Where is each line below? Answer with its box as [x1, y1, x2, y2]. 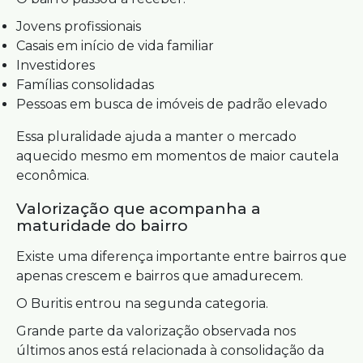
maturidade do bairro [16, 216, 188, 235]
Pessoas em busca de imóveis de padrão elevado [16, 96, 327, 112]
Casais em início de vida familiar [16, 38, 214, 53]
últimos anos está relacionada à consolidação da [16, 343, 324, 358]
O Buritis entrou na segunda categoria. [16, 296, 268, 311]
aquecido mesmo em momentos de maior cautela [16, 148, 339, 164]
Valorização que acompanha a [16, 199, 261, 218]
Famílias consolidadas [16, 77, 154, 92]
